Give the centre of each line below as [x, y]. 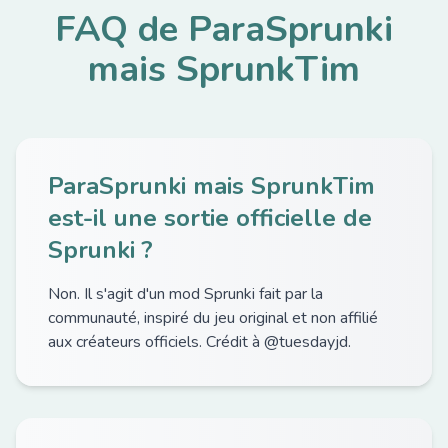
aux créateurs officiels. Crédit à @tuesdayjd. [199, 342]
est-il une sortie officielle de [210, 218]
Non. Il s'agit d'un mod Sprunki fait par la [185, 294]
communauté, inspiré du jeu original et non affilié [213, 318]
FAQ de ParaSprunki [224, 29]
